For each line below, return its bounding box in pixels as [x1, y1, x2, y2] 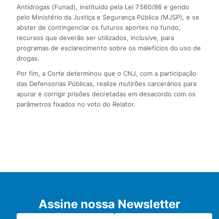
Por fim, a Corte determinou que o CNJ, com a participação [16, 69, 197, 78]
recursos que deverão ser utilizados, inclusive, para [16, 34, 174, 42]
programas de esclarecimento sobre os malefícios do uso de [16, 44, 201, 52]
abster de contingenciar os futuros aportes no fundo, [16, 23, 180, 32]
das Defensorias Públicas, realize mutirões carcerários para [16, 80, 197, 88]
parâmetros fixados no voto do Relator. [16, 100, 135, 109]
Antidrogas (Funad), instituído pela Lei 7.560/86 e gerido [16, 3, 189, 11]
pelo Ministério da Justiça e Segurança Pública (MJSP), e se [16, 13, 199, 22]
